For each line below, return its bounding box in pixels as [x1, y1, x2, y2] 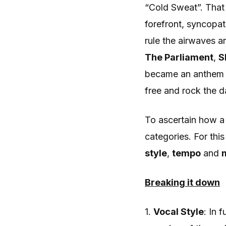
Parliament [164, 52, 213, 63]
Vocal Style [153, 206, 204, 217]
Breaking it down [145, 177, 220, 188]
